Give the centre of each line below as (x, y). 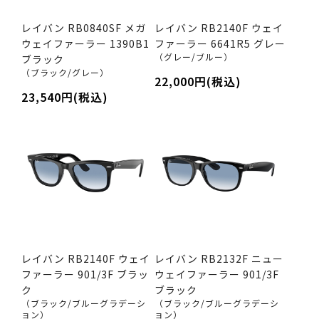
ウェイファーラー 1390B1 (85, 43)
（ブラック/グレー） (65, 72)
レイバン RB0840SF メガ (84, 27)
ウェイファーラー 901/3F (216, 274)
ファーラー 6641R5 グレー (220, 43)
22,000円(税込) (198, 81)
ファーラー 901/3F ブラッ (85, 274)
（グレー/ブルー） (193, 56)
